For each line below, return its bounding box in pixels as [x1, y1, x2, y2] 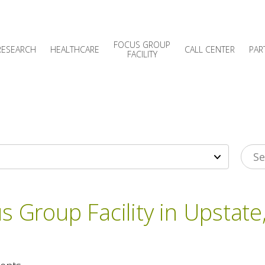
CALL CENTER [185, 44, 235, 55]
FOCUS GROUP [114, 39, 170, 50]
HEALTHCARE [50, 44, 99, 55]
